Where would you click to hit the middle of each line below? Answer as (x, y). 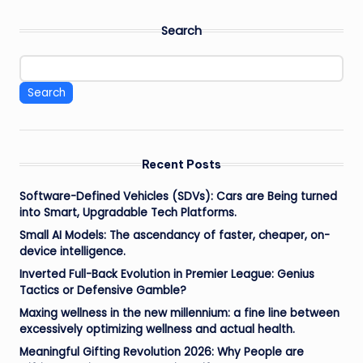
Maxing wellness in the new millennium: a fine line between (179, 314)
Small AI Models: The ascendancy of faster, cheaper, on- (175, 236)
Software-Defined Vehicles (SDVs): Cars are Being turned (178, 197)
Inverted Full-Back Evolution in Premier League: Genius (167, 275)
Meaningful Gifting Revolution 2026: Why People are (162, 352)
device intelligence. (73, 252)
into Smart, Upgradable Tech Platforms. (128, 213)
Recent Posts (181, 165)
